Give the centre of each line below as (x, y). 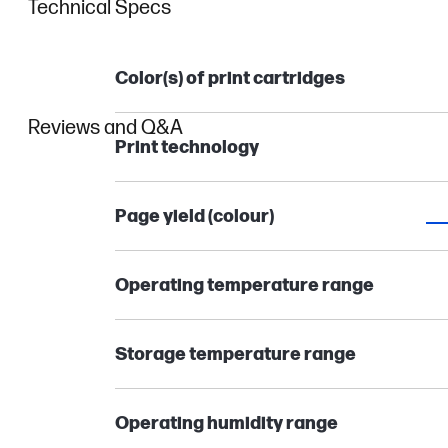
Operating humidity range (226, 423)
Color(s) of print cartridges (229, 78)
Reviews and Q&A (105, 128)
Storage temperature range (235, 354)
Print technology (186, 147)
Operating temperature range (244, 285)
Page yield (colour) (194, 216)
